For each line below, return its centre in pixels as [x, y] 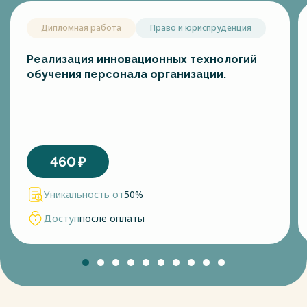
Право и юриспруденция [201, 28]
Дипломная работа [81, 28]
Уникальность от [84, 195]
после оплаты [112, 218]
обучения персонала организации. [126, 74]
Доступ [62, 218]
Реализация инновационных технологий [142, 59]
